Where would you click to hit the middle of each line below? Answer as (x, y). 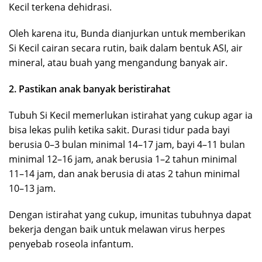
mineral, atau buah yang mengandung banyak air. (118, 63)
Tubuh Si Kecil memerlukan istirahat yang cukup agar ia (131, 116)
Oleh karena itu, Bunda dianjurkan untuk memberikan (127, 34)
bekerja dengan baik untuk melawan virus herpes (117, 230)
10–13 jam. (32, 189)
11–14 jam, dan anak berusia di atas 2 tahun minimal (124, 174)
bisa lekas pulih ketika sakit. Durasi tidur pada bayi (119, 130)
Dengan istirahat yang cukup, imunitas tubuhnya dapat (130, 215)
